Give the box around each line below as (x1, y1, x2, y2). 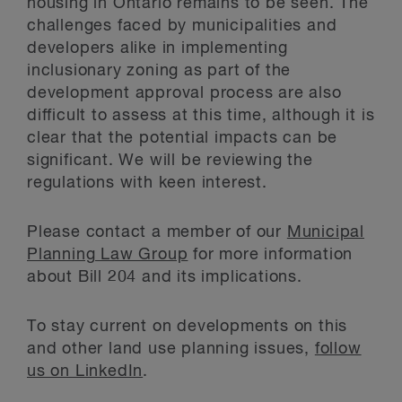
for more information (188, 247, 354, 263)
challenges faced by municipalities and (27, 18, 337, 34)
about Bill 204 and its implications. (27, 269, 302, 285)
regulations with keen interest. (27, 175, 267, 191)
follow (314, 341, 362, 357)
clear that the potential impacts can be (27, 130, 338, 146)
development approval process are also (27, 85, 342, 101)
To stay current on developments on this (27, 319, 348, 335)
